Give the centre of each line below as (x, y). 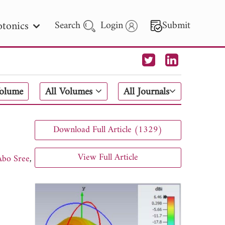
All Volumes (70, 92)
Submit (177, 26)
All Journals (146, 92)
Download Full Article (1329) (108, 130)
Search (69, 26)
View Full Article (108, 157)
